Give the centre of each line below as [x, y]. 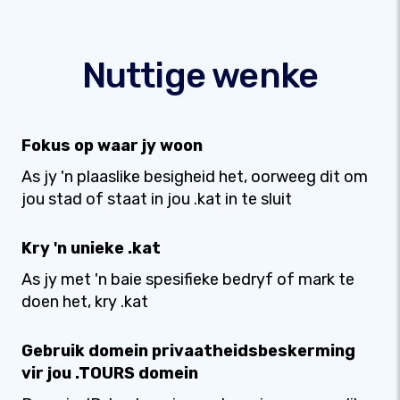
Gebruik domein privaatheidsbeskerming [188, 351]
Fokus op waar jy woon [112, 146]
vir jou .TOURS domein [110, 373]
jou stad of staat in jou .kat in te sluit [157, 199]
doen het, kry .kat [85, 302]
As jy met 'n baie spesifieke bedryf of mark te [188, 279]
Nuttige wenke [200, 75]
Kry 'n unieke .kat [91, 248]
